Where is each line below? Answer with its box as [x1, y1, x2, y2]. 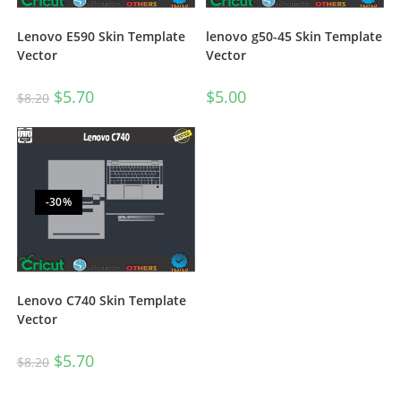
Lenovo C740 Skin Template [16, 292, 186, 310]
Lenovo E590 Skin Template [16, 28, 185, 46]
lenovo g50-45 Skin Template [206, 28, 383, 46]
